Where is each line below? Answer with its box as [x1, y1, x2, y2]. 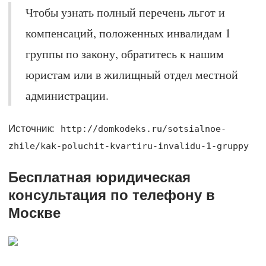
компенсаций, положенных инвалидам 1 [25, 24, 231, 41]
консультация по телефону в [8, 186, 215, 203]
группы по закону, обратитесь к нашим [25, 45, 224, 62]
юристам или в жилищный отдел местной [25, 66, 238, 83]
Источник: [8, 122, 58, 134]
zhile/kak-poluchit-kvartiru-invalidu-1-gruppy [8, 140, 249, 151]
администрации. [25, 87, 109, 103]
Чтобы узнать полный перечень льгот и [25, 4, 225, 20]
